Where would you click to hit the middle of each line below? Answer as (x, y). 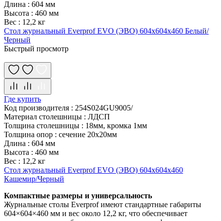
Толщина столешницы (43, 125)
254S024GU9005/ (104, 108)
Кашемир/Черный (34, 179)
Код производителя (37, 108)
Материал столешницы (44, 116)
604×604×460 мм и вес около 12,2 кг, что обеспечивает (96, 213)
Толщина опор (29, 134)
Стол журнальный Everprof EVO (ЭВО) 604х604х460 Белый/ (106, 31)
